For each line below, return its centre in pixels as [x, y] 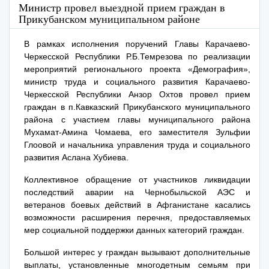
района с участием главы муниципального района [137, 119]
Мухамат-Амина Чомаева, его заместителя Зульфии [137, 132]
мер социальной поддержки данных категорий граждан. [134, 230]
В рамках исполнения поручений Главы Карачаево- [137, 44]
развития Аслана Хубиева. [77, 157]
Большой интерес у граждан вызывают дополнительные [137, 252]
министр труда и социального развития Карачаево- [137, 82]
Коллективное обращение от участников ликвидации [137, 180]
